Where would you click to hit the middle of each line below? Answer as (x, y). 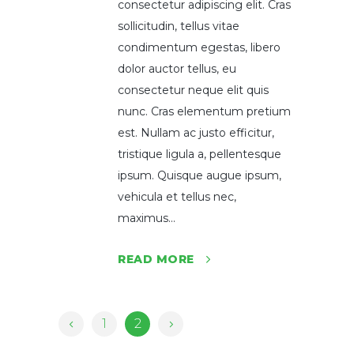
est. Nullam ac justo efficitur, (196, 133)
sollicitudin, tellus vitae (179, 26)
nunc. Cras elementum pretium (204, 111)
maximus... (147, 218)
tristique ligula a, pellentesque (200, 154)
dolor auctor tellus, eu (177, 69)
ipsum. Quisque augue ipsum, (200, 175)
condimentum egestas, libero (199, 47)
